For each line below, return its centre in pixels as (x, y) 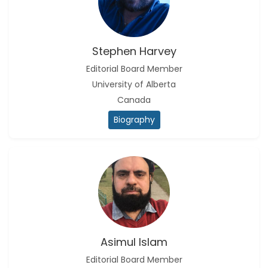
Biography (134, 120)
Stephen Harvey (134, 51)
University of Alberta (134, 84)
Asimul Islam (134, 242)
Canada (134, 100)
